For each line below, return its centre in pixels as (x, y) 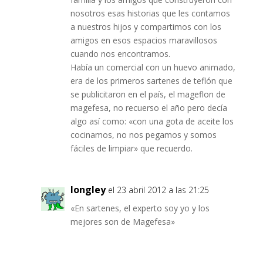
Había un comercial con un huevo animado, (153, 68)
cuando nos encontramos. (120, 54)
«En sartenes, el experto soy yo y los (140, 208)
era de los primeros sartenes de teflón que (151, 81)
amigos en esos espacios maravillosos (144, 41)
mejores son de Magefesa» (122, 222)
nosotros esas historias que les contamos (150, 14)
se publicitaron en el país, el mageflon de (148, 95)
